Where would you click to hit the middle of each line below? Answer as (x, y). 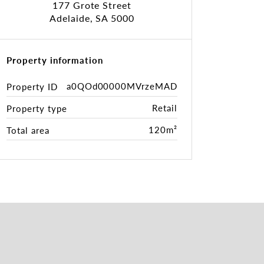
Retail (165, 108)
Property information (55, 60)
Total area (28, 130)
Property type (37, 108)
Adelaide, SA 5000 (92, 18)
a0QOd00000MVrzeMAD (122, 86)
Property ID (32, 86)
